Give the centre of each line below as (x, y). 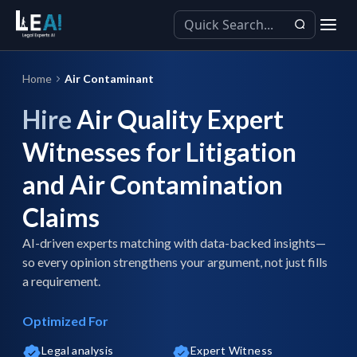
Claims (61, 217)
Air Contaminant (109, 78)
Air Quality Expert (178, 119)
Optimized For (65, 321)
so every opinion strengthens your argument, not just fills (175, 262)
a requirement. (61, 281)
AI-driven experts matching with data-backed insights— (174, 243)
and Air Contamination (153, 184)
